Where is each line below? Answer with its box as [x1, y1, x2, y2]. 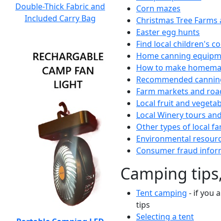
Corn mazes [136, 3, 181, 14]
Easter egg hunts [136, 27, 200, 37]
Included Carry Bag [25, 13, 96, 24]
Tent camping [136, 187, 187, 198]
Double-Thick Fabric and [15, 1, 105, 12]
